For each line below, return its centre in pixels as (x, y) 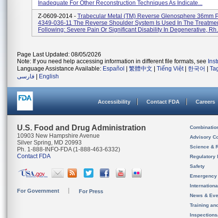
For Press (91, 191)
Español (114, 69)
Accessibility (114, 102)
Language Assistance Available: (60, 69)
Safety (197, 166)
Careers (205, 102)
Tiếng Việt (170, 69)
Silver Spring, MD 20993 (49, 143)
